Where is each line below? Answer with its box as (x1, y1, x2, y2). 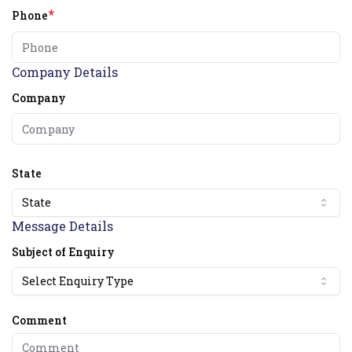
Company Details (12, 64, 118, 80)
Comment (12, 313, 67, 328)
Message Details (12, 218, 113, 234)
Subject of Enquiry (12, 244, 115, 259)
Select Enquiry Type (22, 273, 134, 288)
